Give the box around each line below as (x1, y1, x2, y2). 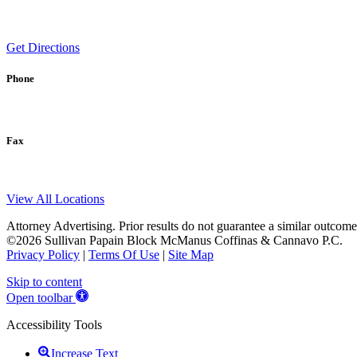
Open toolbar (6, 291, 73, 305)
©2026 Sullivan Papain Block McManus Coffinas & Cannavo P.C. (6, 233, 343, 248)
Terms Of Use (88, 248, 159, 262)
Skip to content (6, 275, 82, 289)
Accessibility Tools (6, 318, 102, 332)
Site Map (168, 248, 214, 262)
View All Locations (6, 192, 104, 206)
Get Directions (6, 40, 80, 54)
